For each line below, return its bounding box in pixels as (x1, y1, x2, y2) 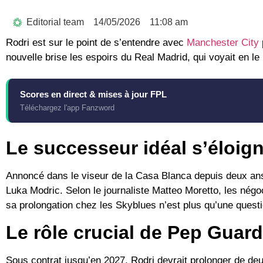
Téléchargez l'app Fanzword (20, 103, 114, 113)
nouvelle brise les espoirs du (6, 52, 134, 63)
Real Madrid (134, 52, 187, 63)
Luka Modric (6, 185, 60, 197)
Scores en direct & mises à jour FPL (20, 89, 167, 100)
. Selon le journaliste (60, 185, 152, 197)
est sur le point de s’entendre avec (29, 37, 187, 49)
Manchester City (187, 37, 259, 49)
